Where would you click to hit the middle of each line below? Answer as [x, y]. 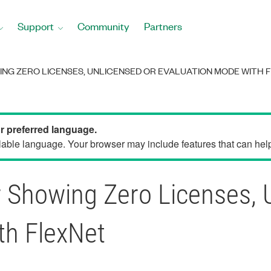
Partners [163, 26]
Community [103, 26]
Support [36, 26]
